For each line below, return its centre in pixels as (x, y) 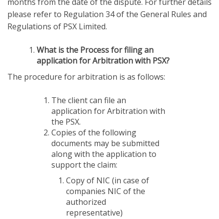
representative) (94, 212)
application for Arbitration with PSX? (103, 60)
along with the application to (104, 154)
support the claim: (84, 164)
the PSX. (66, 121)
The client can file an (89, 100)
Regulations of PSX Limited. (57, 26)
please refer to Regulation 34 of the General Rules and (107, 14)
